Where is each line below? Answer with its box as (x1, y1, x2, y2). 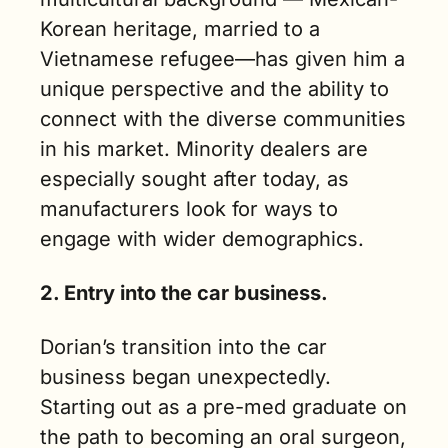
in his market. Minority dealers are (40, 136, 368, 161)
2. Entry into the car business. (40, 280, 328, 305)
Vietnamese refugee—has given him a (40, 46, 405, 71)
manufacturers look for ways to (40, 196, 338, 221)
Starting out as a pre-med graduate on (40, 394, 407, 419)
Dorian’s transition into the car (40, 334, 327, 359)
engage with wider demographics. (40, 226, 364, 251)
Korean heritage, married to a (40, 16, 320, 41)
